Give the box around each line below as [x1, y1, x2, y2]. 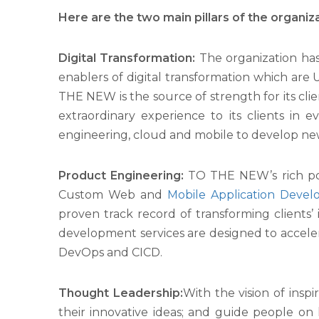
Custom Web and [58, 188, 167, 202]
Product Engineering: [58, 169, 184, 183]
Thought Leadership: [58, 286, 183, 300]
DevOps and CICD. [58, 246, 165, 260]
